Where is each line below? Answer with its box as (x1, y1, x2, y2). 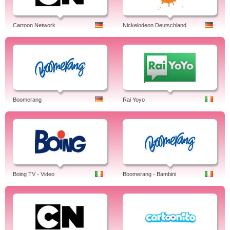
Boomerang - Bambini (123, 171, 176, 177)
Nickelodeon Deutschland (123, 22, 186, 28)
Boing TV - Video (13, 171, 54, 177)
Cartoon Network (13, 22, 55, 28)
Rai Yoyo (123, 97, 145, 103)
